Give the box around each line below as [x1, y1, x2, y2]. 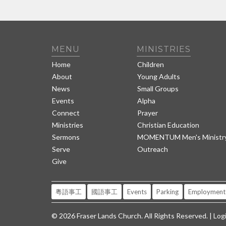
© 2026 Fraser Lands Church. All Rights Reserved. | [51, 211, 213, 220]
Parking [156, 187, 179, 196]
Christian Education [137, 121, 200, 129]
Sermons [52, 133, 80, 141]
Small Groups [137, 84, 179, 93]
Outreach [137, 145, 168, 153]
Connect [52, 108, 80, 117]
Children [137, 60, 164, 69]
